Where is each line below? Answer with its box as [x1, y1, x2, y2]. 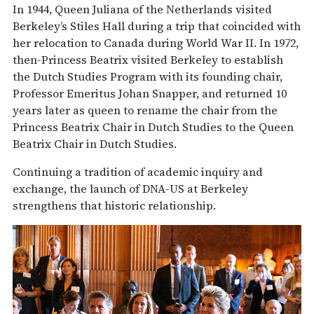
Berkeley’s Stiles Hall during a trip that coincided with [13, 18, 301, 34]
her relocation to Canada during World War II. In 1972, [13, 35, 299, 51]
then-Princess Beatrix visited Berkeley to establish [13, 52, 283, 68]
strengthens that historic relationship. [13, 198, 219, 214]
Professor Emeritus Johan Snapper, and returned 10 [13, 86, 287, 102]
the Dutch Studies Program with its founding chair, [13, 69, 282, 85]
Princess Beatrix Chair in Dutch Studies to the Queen [13, 119, 294, 135]
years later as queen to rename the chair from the [13, 102, 278, 118]
